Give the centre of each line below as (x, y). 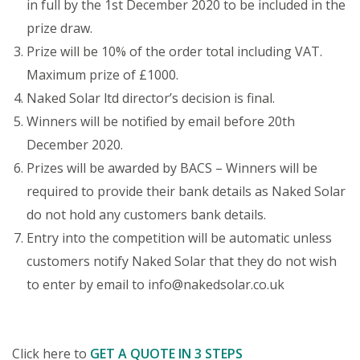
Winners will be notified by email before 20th (161, 121)
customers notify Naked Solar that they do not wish (182, 261)
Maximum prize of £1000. (102, 75)
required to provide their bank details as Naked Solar (186, 191)
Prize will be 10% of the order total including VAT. (176, 51)
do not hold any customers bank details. (146, 215)
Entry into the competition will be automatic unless (179, 238)
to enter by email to (87, 284)
